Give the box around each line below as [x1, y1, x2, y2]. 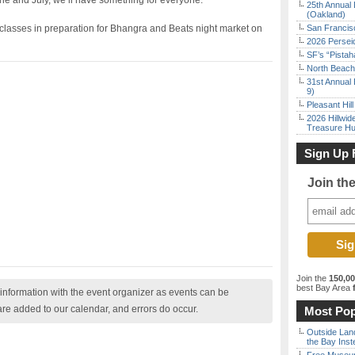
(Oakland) [307, 10, 345, 19]
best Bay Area [296, 283, 350, 292]
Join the [296, 273, 329, 283]
